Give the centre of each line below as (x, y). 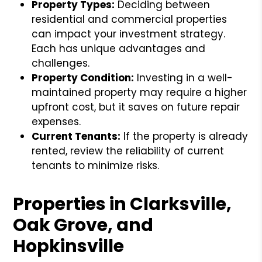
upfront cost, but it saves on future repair (136, 107)
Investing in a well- (184, 77)
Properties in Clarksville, (123, 204)
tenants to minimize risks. (96, 165)
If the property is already (185, 136)
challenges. (61, 63)
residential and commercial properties (130, 19)
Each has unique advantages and (119, 48)
